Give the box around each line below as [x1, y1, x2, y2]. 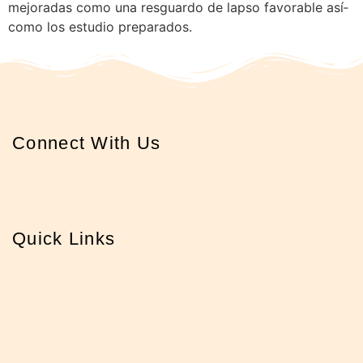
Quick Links [12, 228, 116, 249]
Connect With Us [12, 132, 161, 153]
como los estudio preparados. [8, 19, 192, 36]
